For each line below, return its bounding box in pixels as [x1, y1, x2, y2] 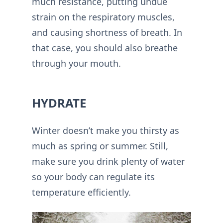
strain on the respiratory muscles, [32, 11, 175, 23]
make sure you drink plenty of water [32, 155, 185, 167]
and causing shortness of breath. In [32, 26, 182, 38]
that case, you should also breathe [32, 42, 178, 54]
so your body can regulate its [32, 171, 155, 183]
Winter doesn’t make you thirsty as [32, 124, 179, 136]
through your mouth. [32, 57, 121, 69]
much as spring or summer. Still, [32, 140, 168, 152]
